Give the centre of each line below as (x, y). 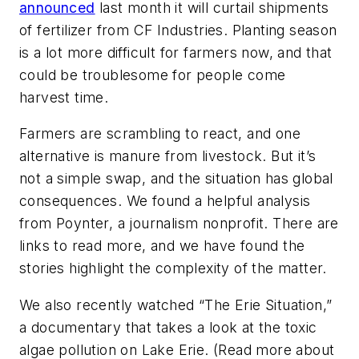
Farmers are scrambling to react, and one (160, 134)
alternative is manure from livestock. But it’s (168, 156)
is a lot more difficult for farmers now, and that (176, 52)
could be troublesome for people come (153, 75)
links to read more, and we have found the (162, 246)
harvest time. (64, 97)
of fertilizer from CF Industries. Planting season (178, 30)
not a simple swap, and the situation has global (176, 179)
